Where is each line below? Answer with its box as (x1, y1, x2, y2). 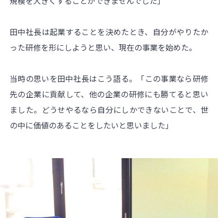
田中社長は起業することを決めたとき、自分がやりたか (10, 25, 208, 37)
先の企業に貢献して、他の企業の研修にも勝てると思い (10, 88, 208, 100)
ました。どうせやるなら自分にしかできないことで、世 (10, 103, 208, 115)
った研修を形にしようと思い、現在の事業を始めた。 (10, 41, 197, 53)
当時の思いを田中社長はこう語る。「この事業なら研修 (10, 72, 208, 84)
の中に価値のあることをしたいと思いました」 (10, 119, 173, 131)
